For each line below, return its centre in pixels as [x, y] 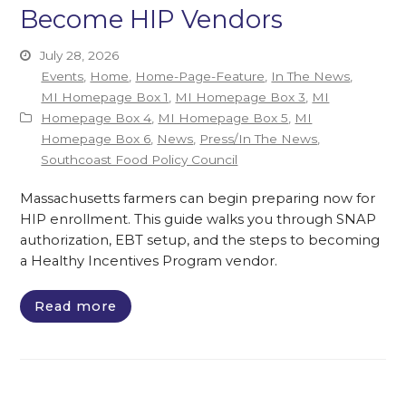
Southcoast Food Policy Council [140, 159]
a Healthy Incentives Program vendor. [149, 261]
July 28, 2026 [80, 55]
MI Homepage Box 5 [223, 118]
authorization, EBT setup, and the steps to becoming [200, 240]
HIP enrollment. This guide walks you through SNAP [198, 219]
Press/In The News [259, 139]
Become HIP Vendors [152, 19]
